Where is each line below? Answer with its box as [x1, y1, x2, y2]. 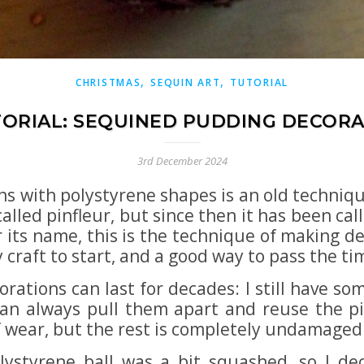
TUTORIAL [230, 76, 288, 89]
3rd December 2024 [136, 154, 227, 168]
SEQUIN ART [150, 76, 221, 89]
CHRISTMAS [76, 76, 141, 89]
